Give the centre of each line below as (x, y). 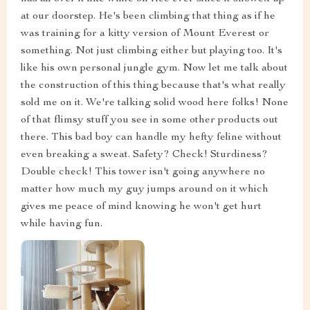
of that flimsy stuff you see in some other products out (149, 121)
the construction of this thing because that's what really (153, 86)
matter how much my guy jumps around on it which (145, 190)
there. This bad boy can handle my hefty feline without (151, 138)
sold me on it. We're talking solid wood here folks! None (155, 103)
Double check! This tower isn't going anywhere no (143, 173)
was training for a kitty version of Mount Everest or (145, 34)
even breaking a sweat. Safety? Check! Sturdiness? (144, 155)
